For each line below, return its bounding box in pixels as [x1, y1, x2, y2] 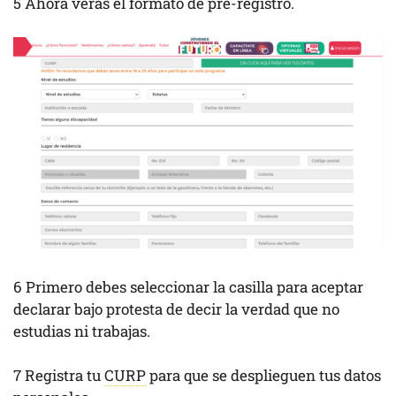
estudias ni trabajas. [13, 320, 154, 341]
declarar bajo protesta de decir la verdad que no [13, 298, 339, 319]
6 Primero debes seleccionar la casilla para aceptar [13, 276, 363, 297]
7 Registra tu [13, 365, 104, 386]
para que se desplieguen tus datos [146, 365, 381, 386]
